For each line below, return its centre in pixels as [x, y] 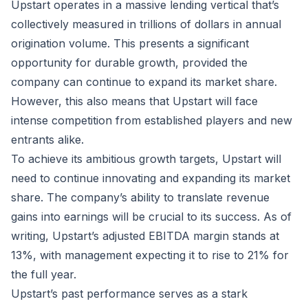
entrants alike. [47, 140]
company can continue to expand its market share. [144, 82]
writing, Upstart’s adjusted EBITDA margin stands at [145, 236]
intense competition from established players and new [152, 120]
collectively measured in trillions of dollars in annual [146, 24]
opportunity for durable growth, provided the [129, 63]
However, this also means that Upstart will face [134, 101]
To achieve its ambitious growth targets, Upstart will [146, 159]
